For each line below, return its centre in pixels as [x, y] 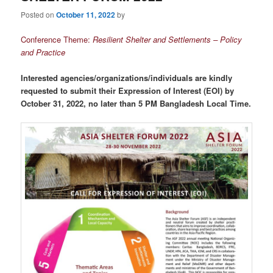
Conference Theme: [57, 40]
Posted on [39, 15]
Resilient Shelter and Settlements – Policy [168, 40]
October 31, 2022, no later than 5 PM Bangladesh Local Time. [136, 104]
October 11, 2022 [86, 15]
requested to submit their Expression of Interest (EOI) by [128, 91]
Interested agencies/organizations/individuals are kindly [127, 78]
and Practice [43, 52]
